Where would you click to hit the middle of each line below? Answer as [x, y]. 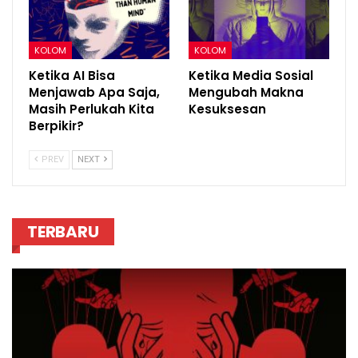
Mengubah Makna [246, 93]
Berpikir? [56, 126]
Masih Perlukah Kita [91, 109]
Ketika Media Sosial [251, 76]
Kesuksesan [227, 109]
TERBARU [63, 232]
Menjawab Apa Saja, [94, 93]
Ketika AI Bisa [72, 76]
